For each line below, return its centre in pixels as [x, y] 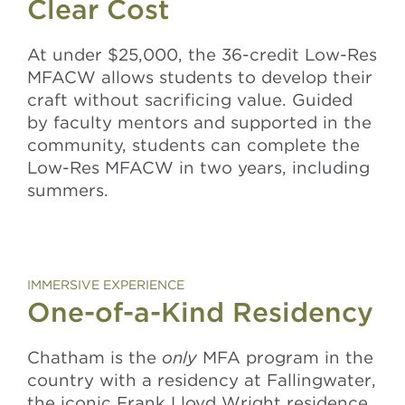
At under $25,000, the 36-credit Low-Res [202, 54]
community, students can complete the [193, 145]
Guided [320, 99]
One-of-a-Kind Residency [200, 312]
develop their [317, 77]
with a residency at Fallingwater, [238, 380]
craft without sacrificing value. [157, 99]
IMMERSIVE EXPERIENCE [106, 285]
